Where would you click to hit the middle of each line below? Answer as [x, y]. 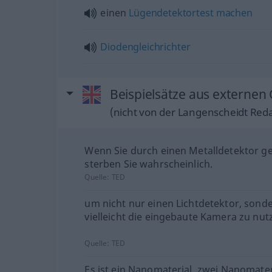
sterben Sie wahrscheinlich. [149, 164]
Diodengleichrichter [145, 47]
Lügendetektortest [171, 13]
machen [234, 13]
